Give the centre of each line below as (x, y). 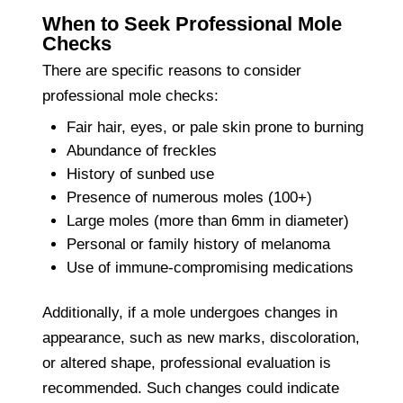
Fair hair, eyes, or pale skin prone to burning (215, 127)
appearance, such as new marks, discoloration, (201, 338)
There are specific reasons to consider (172, 70)
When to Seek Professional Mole (193, 23)
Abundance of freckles (142, 151)
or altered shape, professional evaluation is (187, 363)
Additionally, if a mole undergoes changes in (190, 313)
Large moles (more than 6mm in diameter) (208, 221)
